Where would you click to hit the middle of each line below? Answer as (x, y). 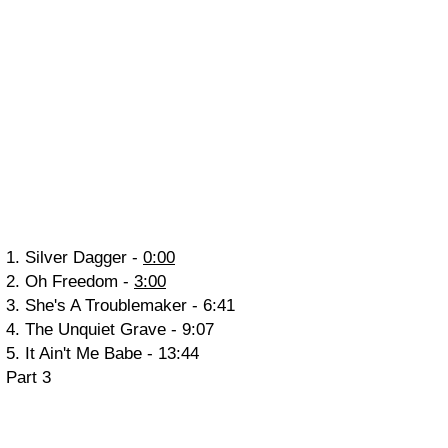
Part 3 (28, 377)
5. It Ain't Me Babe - (82, 353)
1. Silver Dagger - (74, 257)
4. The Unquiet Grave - (94, 329)
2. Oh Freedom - (70, 281)
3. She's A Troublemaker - (104, 305)
